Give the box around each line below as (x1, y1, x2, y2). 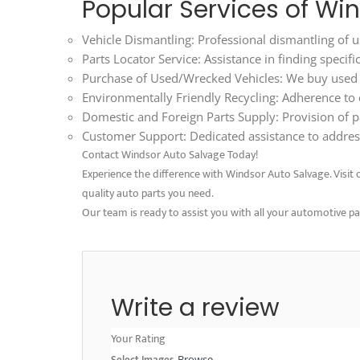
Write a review (111, 290, 286, 325)
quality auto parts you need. (82, 183, 214, 202)
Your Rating (111, 329, 166, 348)
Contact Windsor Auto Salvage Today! (82, 145, 258, 164)
